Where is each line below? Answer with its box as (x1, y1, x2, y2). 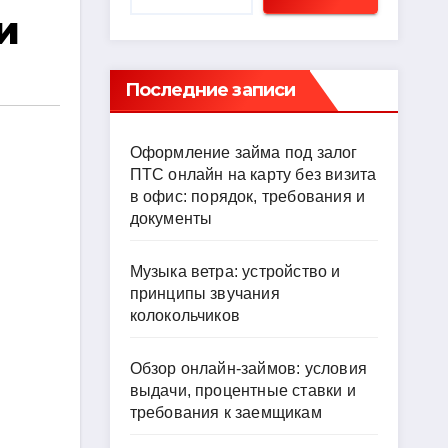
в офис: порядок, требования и (129, 188, 366, 205)
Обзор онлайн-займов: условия (129, 360, 368, 377)
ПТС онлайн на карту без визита (129, 166, 377, 183)
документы (129, 210, 213, 227)
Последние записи (124, 79, 296, 101)
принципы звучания (129, 285, 280, 302)
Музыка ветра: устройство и (129, 263, 341, 280)
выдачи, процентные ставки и (129, 382, 356, 399)
